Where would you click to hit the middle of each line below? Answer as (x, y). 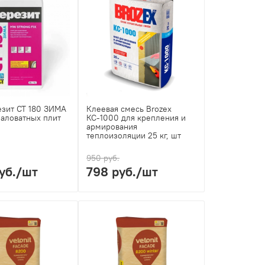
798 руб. (112, 172)
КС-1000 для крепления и (136, 118)
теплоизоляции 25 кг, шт (134, 136)
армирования (112, 127)
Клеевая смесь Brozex (129, 109)
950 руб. (103, 158)
